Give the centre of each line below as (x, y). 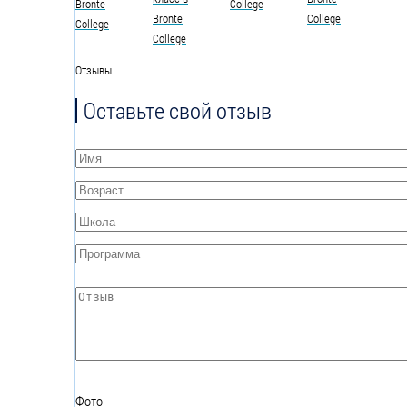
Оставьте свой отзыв (178, 110)
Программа (104, 253)
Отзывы (94, 69)
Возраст (96, 189)
